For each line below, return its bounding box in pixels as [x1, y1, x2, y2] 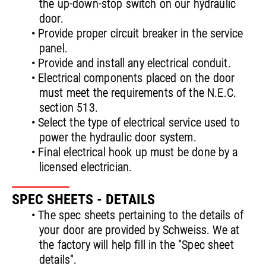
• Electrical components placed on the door [31, 71, 235, 85]
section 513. [39, 100, 98, 115]
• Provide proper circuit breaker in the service [31, 26, 243, 41]
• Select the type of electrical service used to [31, 115, 240, 130]
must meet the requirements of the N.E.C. [39, 85, 236, 100]
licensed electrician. [39, 160, 132, 175]
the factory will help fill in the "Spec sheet [39, 237, 234, 252]
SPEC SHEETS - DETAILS [12, 191, 155, 208]
